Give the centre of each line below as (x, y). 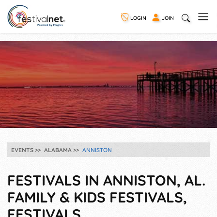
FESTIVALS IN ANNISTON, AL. (106, 180)
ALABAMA (58, 150)
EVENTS (22, 150)
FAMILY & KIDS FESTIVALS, (97, 197)
